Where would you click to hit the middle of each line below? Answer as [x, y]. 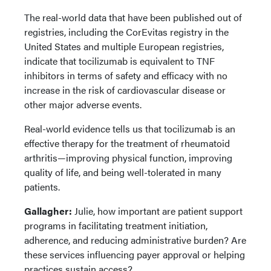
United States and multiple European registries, [124, 46]
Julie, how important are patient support [157, 211]
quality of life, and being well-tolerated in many [123, 172]
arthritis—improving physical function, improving [128, 158]
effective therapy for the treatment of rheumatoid [127, 143]
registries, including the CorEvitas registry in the [126, 32]
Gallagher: [48, 211]
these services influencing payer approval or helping [135, 254]
